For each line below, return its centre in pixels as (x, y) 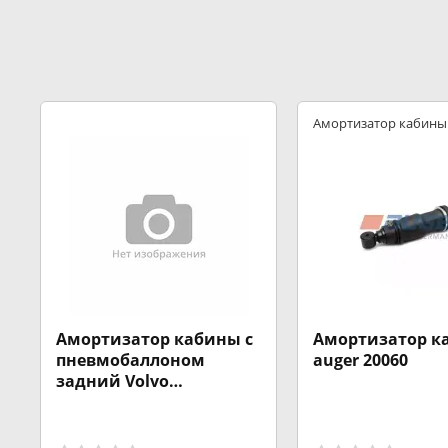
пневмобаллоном (130, 360)
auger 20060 (360, 360)
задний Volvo (112, 381)
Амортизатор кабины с (154, 339)
